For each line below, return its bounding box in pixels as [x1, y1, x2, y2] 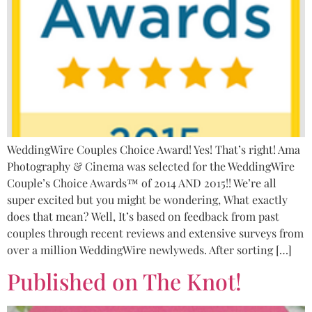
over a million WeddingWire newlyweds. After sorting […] [7, 242, 292, 257]
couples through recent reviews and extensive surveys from [7, 225, 304, 240]
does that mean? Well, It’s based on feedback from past [7, 208, 279, 224]
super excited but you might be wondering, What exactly [7, 192, 288, 207]
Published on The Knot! [7, 266, 242, 297]
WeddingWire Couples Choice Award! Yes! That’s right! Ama [7, 141, 300, 157]
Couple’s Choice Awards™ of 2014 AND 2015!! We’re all [7, 175, 276, 190]
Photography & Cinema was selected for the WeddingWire [7, 158, 295, 173]
